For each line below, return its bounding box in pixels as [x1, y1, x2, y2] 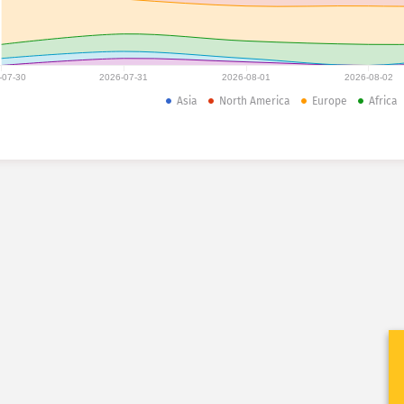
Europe [312, 95, 347, 107]
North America [219, 95, 290, 107]
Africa [369, 95, 398, 107]
